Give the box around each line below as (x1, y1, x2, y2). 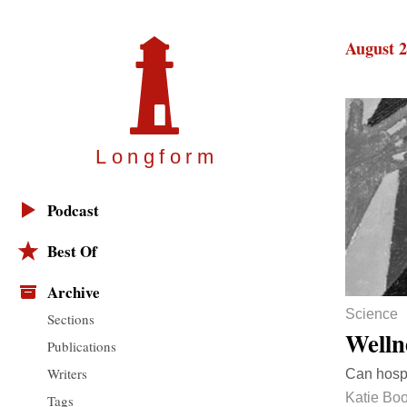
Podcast (47, 199, 99, 223)
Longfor (95, 145, 197, 169)
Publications (47, 336, 116, 355)
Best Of (47, 240, 97, 263)
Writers (47, 363, 87, 382)
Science (345, 306, 398, 323)
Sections (47, 309, 94, 328)
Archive (47, 281, 100, 304)
